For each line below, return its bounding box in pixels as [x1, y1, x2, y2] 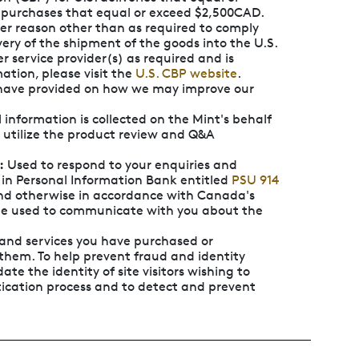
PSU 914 [232, 171, 279, 188]
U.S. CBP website [135, 65, 237, 81]
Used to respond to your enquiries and [4, 156, 237, 172]
